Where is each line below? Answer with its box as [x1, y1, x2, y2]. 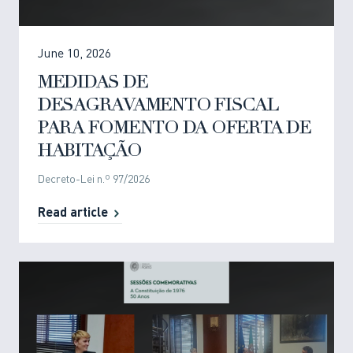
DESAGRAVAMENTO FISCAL [38, 97, 279, 116]
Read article [38, 207, 108, 221]
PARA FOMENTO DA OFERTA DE [38, 120, 311, 139]
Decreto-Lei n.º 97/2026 [38, 174, 150, 186]
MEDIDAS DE [38, 74, 148, 93]
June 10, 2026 [38, 48, 111, 61]
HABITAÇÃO [38, 143, 142, 162]
